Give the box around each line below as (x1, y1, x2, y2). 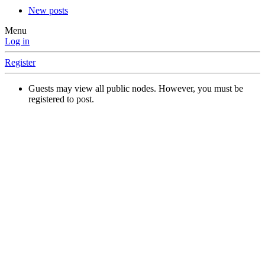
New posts (28, 5, 68, 16)
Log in (5, 36, 30, 47)
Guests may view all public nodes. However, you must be (28, 83, 243, 94)
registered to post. (28, 94, 94, 105)
